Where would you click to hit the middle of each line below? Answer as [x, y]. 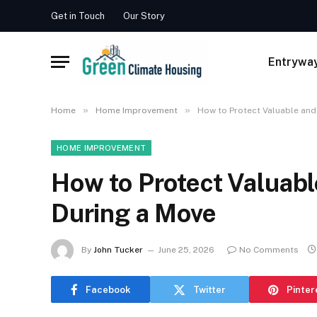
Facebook [108, 289]
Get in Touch [78, 16]
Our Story [144, 16]
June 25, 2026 [186, 250]
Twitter [209, 289]
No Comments [269, 250]
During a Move [134, 213]
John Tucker [118, 250]
